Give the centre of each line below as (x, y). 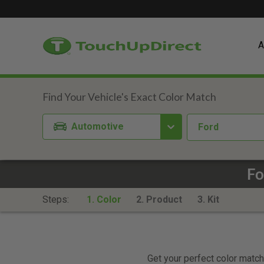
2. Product (159, 199)
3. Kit (208, 199)
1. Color (104, 199)
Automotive (98, 126)
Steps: (57, 199)
